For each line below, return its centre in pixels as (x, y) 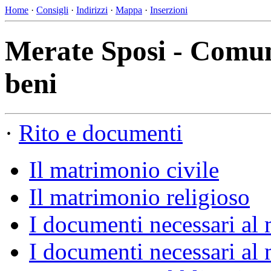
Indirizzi (92, 10)
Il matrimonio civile (124, 169)
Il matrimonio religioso (139, 197)
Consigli (52, 10)
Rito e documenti (101, 132)
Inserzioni (169, 10)
